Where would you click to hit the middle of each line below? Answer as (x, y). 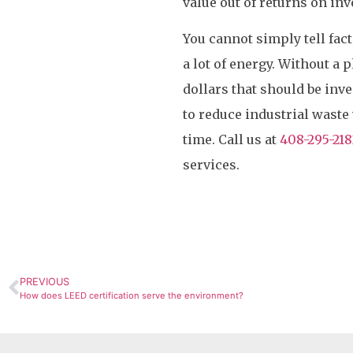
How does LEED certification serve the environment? (132, 296)
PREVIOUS (45, 282)
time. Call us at (231, 139)
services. (211, 164)
